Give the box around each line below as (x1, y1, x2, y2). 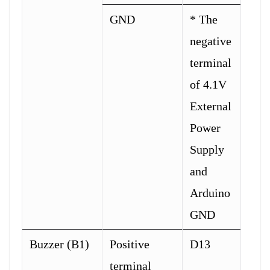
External (190, 99, 231, 113)
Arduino (190, 186, 230, 199)
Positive (110, 237, 149, 251)
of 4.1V (190, 77, 227, 91)
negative (190, 34, 231, 48)
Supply (190, 142, 224, 156)
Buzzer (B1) (30, 237, 89, 251)
